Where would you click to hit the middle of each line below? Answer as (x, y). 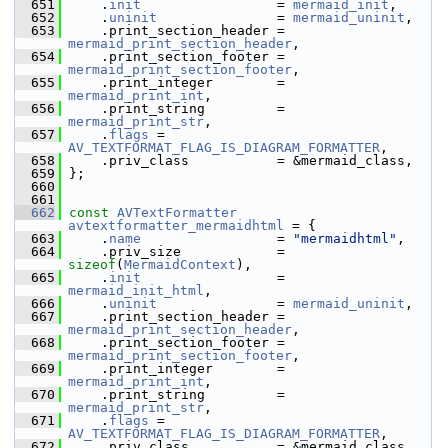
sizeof (92, 264)
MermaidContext (180, 264)
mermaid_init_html (136, 290)
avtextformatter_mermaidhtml (176, 225)
